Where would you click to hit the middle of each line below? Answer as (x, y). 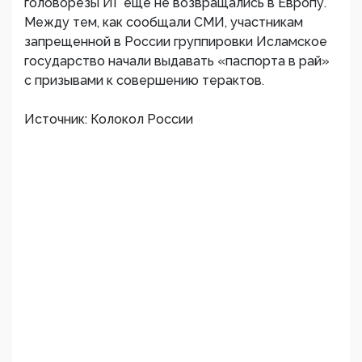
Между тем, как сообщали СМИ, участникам (164, 22)
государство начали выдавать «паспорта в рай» (177, 61)
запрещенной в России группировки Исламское (176, 42)
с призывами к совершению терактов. (144, 80)
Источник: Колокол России (109, 119)
